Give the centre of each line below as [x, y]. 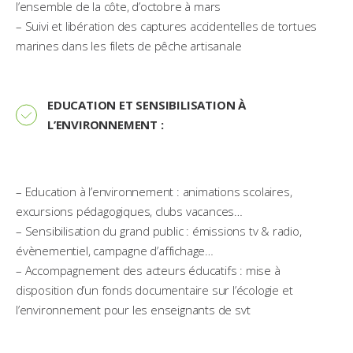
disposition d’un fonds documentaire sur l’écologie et [154, 290]
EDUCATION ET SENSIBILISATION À [147, 105]
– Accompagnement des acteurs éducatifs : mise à [148, 270]
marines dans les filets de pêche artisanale [129, 46]
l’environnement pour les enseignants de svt [133, 310]
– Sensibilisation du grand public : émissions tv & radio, [159, 231]
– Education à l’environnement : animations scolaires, [154, 191]
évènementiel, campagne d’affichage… [115, 251]
